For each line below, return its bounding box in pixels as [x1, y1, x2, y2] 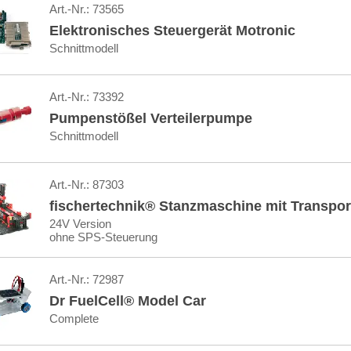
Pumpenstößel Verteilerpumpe [49, 110, 252, 126]
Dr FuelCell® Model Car [49, 293, 206, 309]
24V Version [49, 217, 111, 230]
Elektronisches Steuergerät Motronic [49, 23, 295, 38]
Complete [49, 312, 99, 325]
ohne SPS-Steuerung [49, 230, 157, 244]
